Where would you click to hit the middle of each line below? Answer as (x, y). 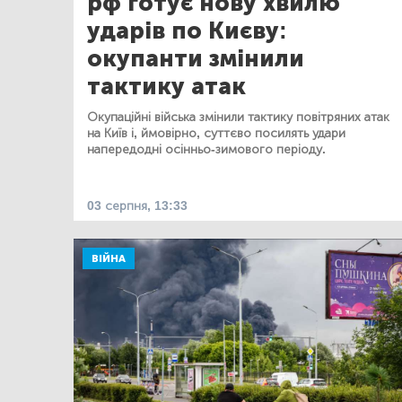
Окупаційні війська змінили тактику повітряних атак (238, 117)
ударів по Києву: (187, 31)
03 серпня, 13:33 (137, 205)
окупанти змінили (196, 58)
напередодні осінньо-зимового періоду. (206, 149)
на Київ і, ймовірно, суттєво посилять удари (216, 133)
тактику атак (166, 86)
